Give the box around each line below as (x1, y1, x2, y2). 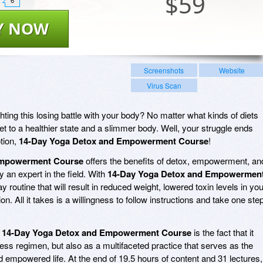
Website (218, 65, 245, 75)
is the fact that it (191, 225, 254, 238)
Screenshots (144, 65, 184, 75)
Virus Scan (146, 80, 181, 90)
